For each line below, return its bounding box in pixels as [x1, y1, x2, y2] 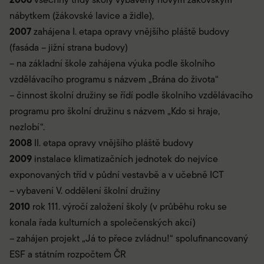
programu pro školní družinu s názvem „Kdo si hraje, [9, 104, 220, 118]
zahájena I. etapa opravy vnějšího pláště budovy [31, 25, 229, 39]
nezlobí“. [9, 120, 45, 134]
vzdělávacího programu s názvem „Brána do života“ [9, 72, 219, 87]
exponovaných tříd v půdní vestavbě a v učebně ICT [9, 168, 224, 182]
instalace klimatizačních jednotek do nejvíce [32, 152, 218, 166]
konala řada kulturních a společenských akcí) [9, 216, 196, 230]
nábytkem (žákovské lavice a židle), [9, 9, 154, 23]
